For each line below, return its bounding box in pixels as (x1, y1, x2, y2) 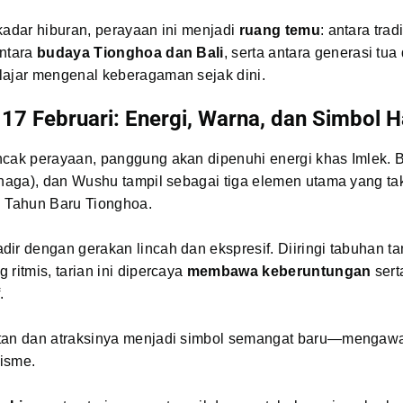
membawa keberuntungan (186, 263, 372, 279)
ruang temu (238, 22, 320, 38)
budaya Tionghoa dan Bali (37, 44, 224, 60)
